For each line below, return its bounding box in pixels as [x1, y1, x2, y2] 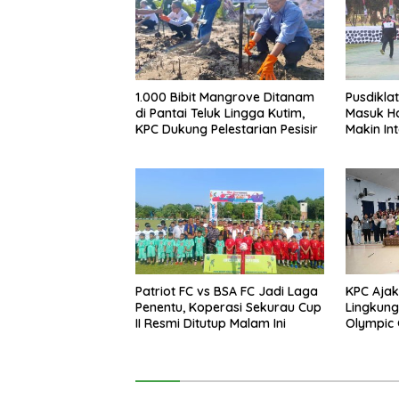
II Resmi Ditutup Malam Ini [135, 315, 286, 332]
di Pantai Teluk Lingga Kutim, [135, 104, 305, 121]
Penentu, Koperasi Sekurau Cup [135, 299, 322, 316]
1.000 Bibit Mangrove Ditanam [135, 88, 314, 105]
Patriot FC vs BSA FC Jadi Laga [135, 283, 318, 300]
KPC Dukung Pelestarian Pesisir [135, 120, 318, 137]
